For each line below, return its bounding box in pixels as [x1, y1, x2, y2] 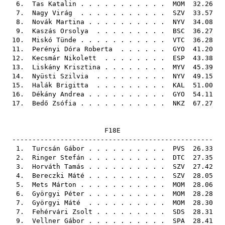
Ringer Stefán [32, 154, 84, 161]
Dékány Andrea [32, 90, 84, 98]
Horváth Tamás [32, 163, 84, 170]
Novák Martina [32, 18, 84, 26]
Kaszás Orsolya [32, 27, 88, 35]
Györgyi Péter [32, 190, 84, 197]
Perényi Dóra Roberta [32, 45, 113, 53]
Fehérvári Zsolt [32, 208, 92, 215]
